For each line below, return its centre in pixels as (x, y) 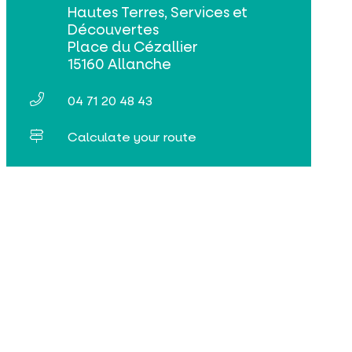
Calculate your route (132, 137)
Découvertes (114, 29)
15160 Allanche (120, 64)
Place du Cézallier (133, 47)
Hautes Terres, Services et (158, 12)
